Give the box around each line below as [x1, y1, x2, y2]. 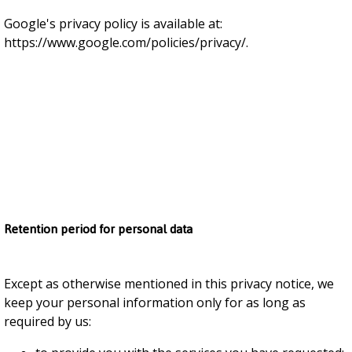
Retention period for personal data [4, 217, 192, 241]
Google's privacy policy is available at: [4, 15, 222, 32]
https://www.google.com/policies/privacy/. [4, 34, 248, 51]
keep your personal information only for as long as [4, 294, 306, 311]
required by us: [4, 313, 91, 330]
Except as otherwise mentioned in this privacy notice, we [4, 275, 334, 292]
